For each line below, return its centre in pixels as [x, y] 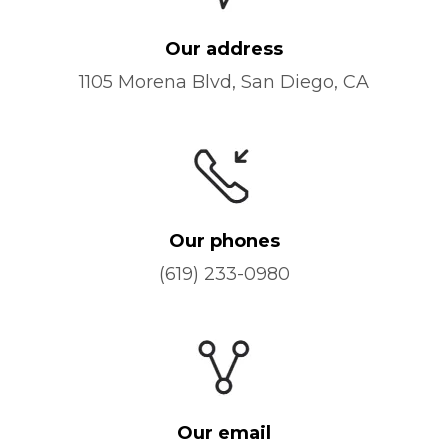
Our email [224, 432]
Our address [224, 48]
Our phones [224, 240]
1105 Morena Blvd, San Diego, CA [224, 81]
